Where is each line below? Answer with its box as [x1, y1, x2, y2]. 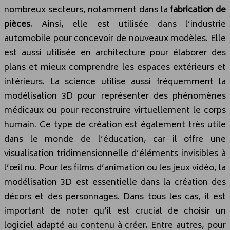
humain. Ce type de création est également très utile [4, 118, 226, 132]
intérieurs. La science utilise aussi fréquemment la [4, 74, 226, 89]
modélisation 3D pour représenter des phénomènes [4, 89, 226, 104]
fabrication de [170, 3, 226, 17]
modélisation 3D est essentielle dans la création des [4, 175, 226, 190]
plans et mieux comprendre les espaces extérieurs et [4, 60, 226, 75]
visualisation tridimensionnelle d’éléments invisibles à [4, 146, 226, 161]
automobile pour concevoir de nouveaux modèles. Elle [4, 31, 226, 46]
